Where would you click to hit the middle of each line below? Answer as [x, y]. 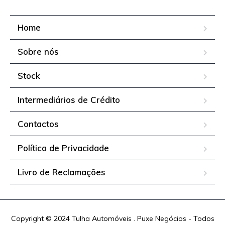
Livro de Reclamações [62, 172]
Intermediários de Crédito [69, 100]
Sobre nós [38, 52]
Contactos [38, 124]
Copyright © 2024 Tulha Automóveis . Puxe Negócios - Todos [113, 219]
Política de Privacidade [63, 148]
